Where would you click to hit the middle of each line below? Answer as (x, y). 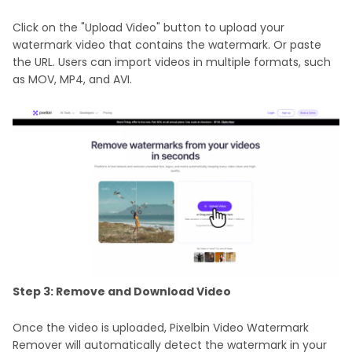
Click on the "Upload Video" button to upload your (148, 27)
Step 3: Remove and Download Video (122, 291)
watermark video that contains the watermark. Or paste (167, 44)
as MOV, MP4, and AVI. (72, 79)
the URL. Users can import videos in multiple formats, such (172, 62)
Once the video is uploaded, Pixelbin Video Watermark (161, 327)
